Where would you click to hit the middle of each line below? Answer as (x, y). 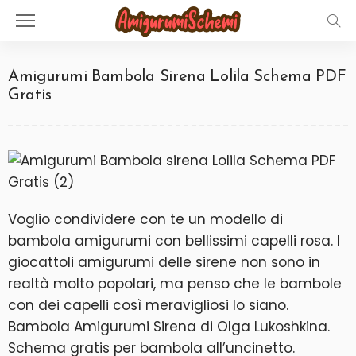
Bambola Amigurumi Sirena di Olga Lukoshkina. (169, 327)
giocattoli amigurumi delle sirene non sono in (164, 262)
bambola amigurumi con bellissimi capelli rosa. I (174, 241)
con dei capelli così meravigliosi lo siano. (148, 305)
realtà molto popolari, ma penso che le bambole (175, 284)
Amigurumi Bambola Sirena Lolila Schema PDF (177, 77)
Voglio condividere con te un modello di (145, 219)
